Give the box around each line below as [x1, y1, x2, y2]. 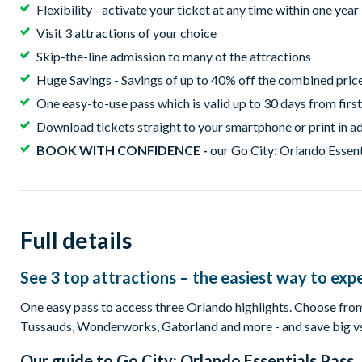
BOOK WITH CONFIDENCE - [36, 142, 210, 158]
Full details [20, 226, 132, 255]
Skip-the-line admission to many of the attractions [36, 48, 311, 65]
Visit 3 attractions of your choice [36, 25, 217, 41]
